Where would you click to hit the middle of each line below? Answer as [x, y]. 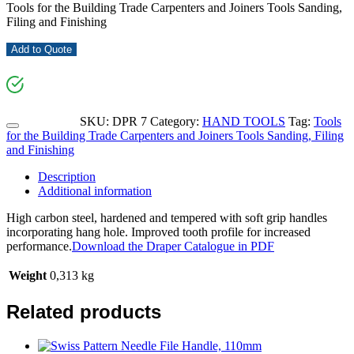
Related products [84, 311]
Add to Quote [41, 49]
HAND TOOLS [244, 121]
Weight [28, 275]
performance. [39, 246]
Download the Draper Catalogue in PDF [173, 246]
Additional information [95, 190]
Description [67, 176]
